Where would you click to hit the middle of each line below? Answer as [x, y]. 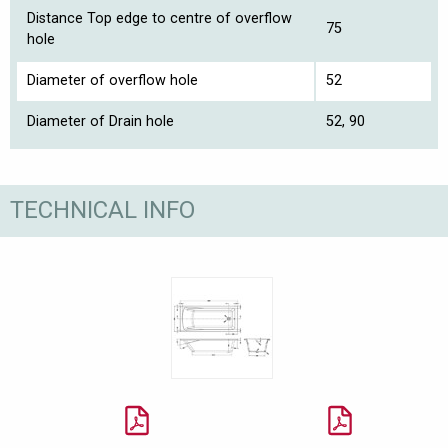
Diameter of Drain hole [100, 121]
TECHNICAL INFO [102, 210]
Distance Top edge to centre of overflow [159, 18]
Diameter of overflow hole [112, 80]
